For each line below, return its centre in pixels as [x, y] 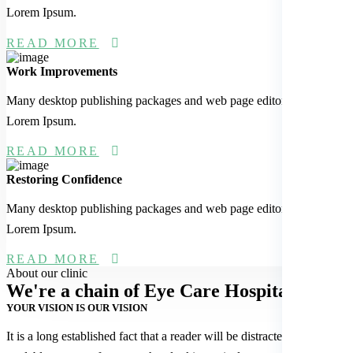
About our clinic [47, 273]
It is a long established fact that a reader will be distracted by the [164, 336]
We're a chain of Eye [93, 291]
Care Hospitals [240, 291]
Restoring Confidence [64, 179]
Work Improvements [62, 71]
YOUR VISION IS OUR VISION [77, 308]
